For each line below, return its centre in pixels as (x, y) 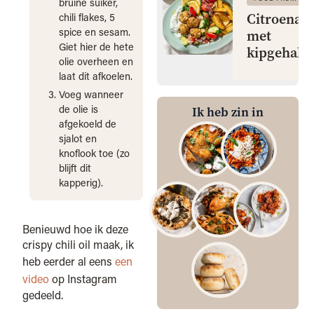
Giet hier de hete (97, 47)
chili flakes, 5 (87, 18)
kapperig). (81, 183)
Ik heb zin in (227, 112)
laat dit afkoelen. (96, 76)
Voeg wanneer (91, 95)
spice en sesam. (95, 32)
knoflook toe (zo (95, 153)
